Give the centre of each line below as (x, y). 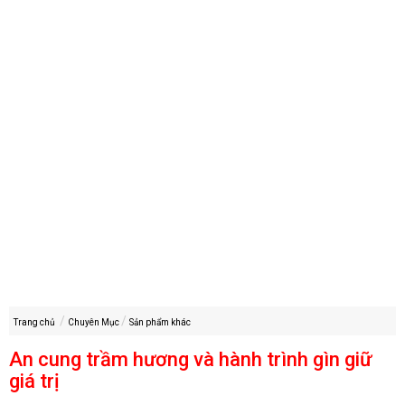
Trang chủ (34, 323)
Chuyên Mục (94, 323)
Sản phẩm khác (160, 323)
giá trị (34, 381)
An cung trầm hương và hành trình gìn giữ (190, 360)
